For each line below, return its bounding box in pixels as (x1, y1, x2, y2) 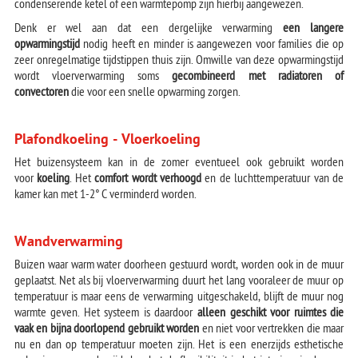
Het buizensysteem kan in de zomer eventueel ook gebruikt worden (14, 155, 344, 173)
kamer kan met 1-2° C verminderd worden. (14, 187, 196, 205)
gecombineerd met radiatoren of (172, 69, 344, 86)
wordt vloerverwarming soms (14, 69, 173, 86)
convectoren (14, 85, 69, 102)
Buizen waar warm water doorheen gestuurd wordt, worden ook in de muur (14, 257, 344, 275)
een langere (283, 21, 344, 38)
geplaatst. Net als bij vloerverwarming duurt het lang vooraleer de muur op (14, 273, 344, 291)
